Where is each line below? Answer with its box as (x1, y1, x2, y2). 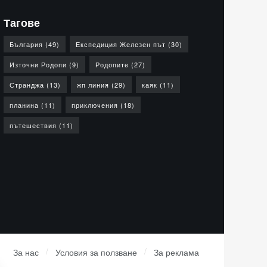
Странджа (10, 79, 44, 89)
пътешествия (10, 120, 57, 130)
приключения (72, 100, 118, 110)
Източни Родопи (10, 59, 67, 69)
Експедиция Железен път (76, 39, 166, 49)
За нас (13, 246, 39, 259)
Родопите (95, 59, 129, 69)
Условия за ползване (55, 246, 137, 259)
